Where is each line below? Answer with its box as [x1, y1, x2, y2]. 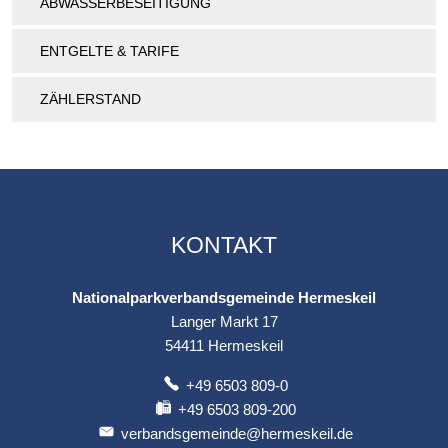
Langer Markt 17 [170, 312, 278, 330]
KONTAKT [171, 231, 277, 258]
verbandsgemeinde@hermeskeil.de [121, 424, 354, 442]
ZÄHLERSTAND [40, 91, 141, 108]
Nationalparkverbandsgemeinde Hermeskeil [72, 288, 376, 306]
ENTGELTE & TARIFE [40, 43, 179, 60]
